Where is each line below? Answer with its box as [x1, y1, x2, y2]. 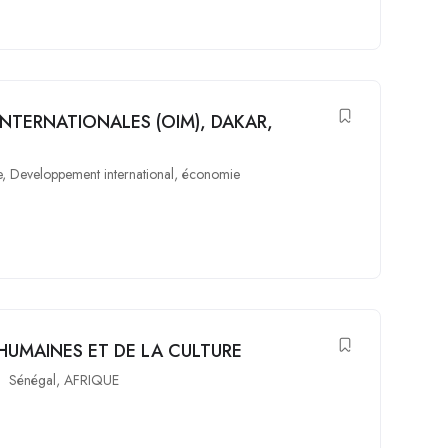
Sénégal [9, 370, 57, 390]
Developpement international [10, 164, 175, 184]
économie [182, 164, 241, 184]
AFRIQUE [64, 370, 120, 390]
